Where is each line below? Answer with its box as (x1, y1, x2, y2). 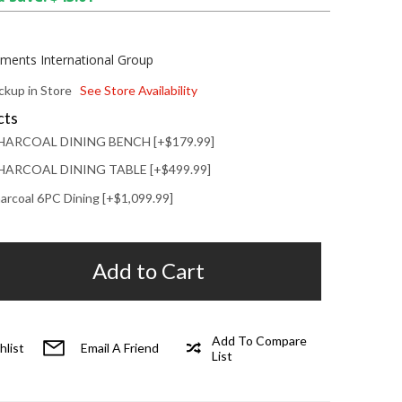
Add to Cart (92, 258, 205, 284)
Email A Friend (80, 340, 159, 355)
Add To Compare (212, 332, 308, 348)
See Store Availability (79, 83, 197, 99)
